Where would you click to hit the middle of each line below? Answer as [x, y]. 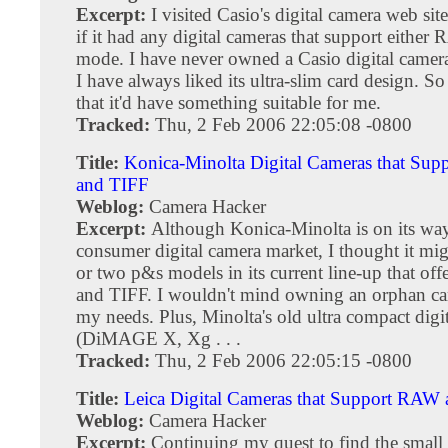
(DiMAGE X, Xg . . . [158, 338]
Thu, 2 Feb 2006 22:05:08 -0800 [283, 124]
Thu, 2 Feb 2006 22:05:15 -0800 [283, 360]
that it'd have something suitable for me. [228, 102]
